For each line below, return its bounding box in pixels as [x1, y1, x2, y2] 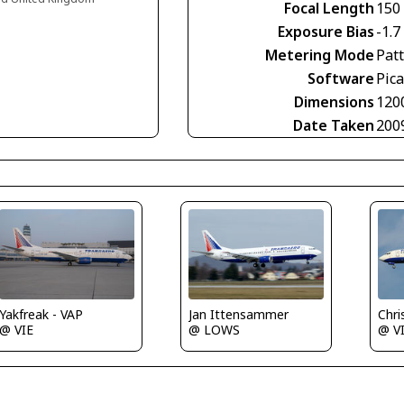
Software [308, 69, 374, 88]
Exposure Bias [278, 22, 374, 41]
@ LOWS [188, 321, 240, 339]
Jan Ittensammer [188, 306, 289, 324]
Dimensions [294, 92, 374, 112]
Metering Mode [265, 45, 374, 65]
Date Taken [293, 115, 374, 135]
